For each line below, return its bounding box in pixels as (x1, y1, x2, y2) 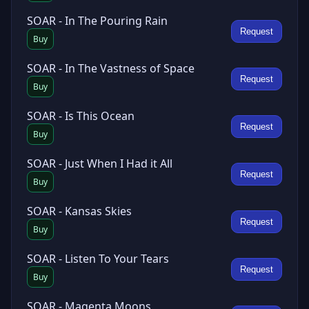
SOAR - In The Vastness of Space (27, 61, 195, 76)
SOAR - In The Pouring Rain (27, 13, 168, 28)
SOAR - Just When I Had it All (27, 156, 172, 171)
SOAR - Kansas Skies (27, 203, 132, 219)
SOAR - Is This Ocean (27, 108, 134, 123)
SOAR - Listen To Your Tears (27, 251, 169, 266)
